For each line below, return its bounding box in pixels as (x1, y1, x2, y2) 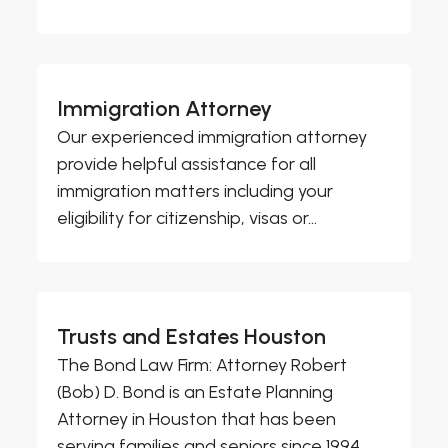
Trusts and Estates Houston (57, 323, 327, 351)
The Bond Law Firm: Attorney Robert (57, 354, 348, 377)
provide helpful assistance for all (57, 153, 317, 176)
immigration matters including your (57, 180, 334, 203)
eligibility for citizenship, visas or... (57, 207, 318, 230)
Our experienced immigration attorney (57, 126, 368, 149)
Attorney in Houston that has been (57, 408, 337, 431)
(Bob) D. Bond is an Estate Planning (57, 381, 334, 404)
